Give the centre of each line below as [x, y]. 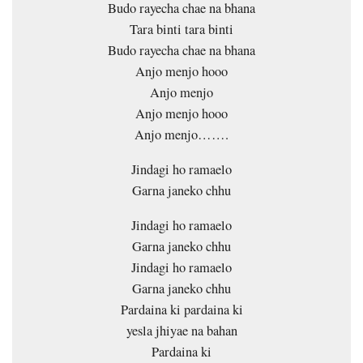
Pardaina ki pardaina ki [181, 309]
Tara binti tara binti [181, 29]
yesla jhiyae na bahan [181, 330]
